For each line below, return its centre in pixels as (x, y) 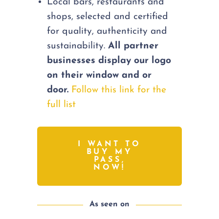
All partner (133, 46)
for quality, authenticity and (107, 31)
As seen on (109, 205)
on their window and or (99, 75)
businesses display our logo (109, 60)
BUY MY (109, 152)
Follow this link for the (119, 90)
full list (62, 104)
